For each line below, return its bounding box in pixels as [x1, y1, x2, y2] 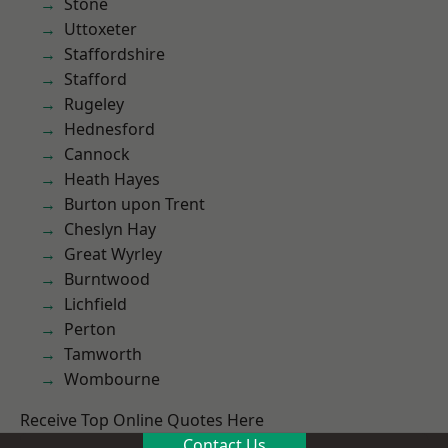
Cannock [64, 143, 130, 165]
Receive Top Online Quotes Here [20, 409, 264, 431]
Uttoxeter [64, 18, 137, 40]
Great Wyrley [64, 243, 162, 265]
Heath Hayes [64, 168, 160, 190]
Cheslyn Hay [64, 218, 156, 240]
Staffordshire [64, 43, 165, 65]
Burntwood [64, 268, 150, 290]
